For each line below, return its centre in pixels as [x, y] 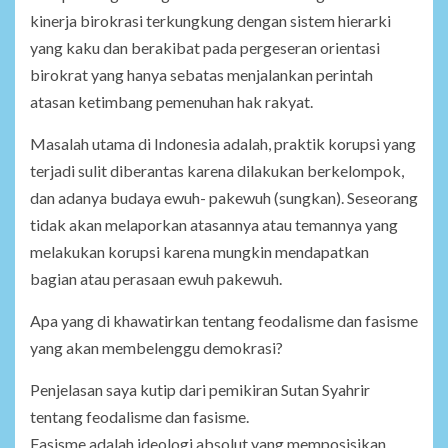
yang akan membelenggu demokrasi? [156, 348]
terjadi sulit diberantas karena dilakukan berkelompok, [217, 171]
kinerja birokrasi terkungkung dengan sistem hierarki [210, 21]
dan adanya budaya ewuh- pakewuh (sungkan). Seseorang [224, 198]
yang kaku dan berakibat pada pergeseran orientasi [205, 48]
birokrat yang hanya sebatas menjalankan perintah [201, 75]
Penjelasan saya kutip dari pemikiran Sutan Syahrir [200, 390]
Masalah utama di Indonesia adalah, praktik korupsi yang [223, 144]
